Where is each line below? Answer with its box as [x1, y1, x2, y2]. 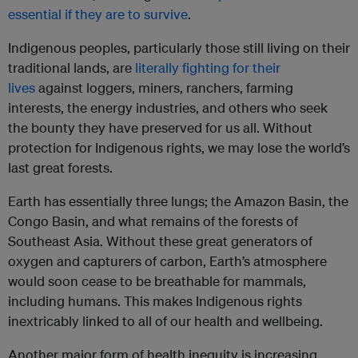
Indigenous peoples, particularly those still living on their [8, 39, 350, 57]
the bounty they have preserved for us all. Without [8, 119, 312, 137]
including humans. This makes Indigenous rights [8, 292, 302, 310]
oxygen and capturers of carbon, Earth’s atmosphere [8, 253, 327, 270]
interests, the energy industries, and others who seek [8, 99, 328, 117]
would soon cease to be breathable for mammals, [8, 272, 306, 290]
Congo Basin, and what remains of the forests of [8, 213, 298, 230]
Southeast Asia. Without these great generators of [8, 233, 312, 250]
